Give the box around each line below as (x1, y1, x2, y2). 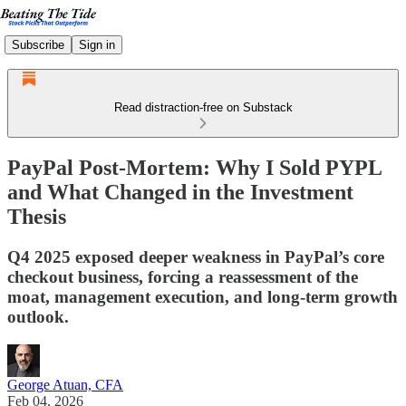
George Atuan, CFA (7, 376, 123, 392)
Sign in (79, 37, 115, 52)
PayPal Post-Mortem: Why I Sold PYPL (7, 155, 382, 179)
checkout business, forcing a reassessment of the (7, 266, 358, 286)
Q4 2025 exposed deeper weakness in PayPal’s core (7, 246, 384, 266)
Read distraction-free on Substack (113, 101, 293, 114)
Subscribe (12, 37, 64, 52)
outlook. (7, 306, 69, 326)
